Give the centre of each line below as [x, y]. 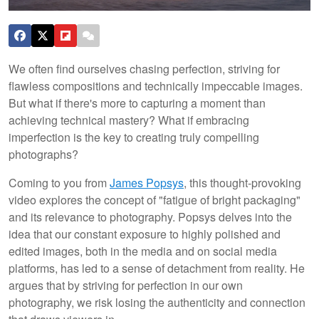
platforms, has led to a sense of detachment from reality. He [157, 268]
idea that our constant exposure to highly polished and [145, 234]
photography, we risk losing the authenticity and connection [157, 302]
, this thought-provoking [242, 182]
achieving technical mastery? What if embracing [129, 120]
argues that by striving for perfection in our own [126, 285]
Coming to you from [59, 182]
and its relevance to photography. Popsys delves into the [150, 216]
